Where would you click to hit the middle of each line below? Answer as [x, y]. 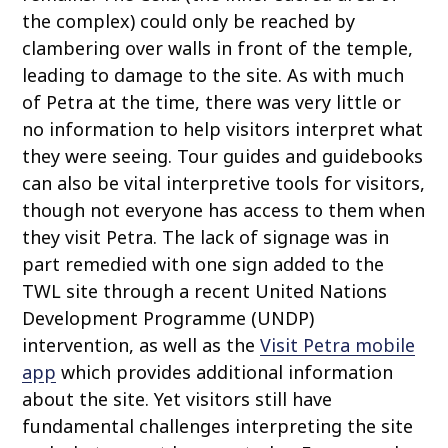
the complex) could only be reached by [189, 21]
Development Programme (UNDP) [168, 318]
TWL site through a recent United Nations [205, 291]
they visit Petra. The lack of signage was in [206, 237]
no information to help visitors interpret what [223, 129]
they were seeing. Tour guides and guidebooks [223, 156]
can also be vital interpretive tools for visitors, [224, 183]
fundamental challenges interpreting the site [218, 426]
